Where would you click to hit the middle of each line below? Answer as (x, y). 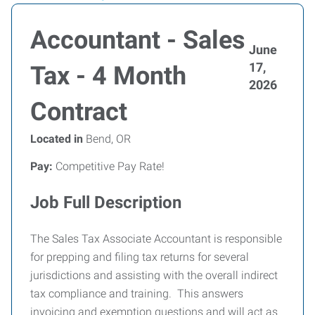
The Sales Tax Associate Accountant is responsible (156, 239)
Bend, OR (107, 139)
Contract (79, 112)
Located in (57, 139)
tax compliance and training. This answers (137, 294)
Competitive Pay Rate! (109, 166)
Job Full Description (106, 202)
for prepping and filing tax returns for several (140, 257)
